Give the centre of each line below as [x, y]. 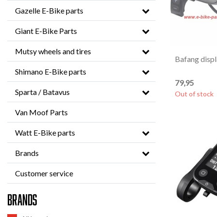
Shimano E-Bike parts [51, 71]
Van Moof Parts [41, 112]
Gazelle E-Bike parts [49, 10]
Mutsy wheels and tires [53, 51]
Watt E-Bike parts [45, 132]
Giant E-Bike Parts [46, 31]
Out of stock [194, 94]
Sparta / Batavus [42, 92]
